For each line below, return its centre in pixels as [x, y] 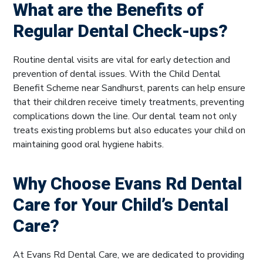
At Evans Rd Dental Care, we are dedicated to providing [129, 255]
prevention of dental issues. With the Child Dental [117, 74]
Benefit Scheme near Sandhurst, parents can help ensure [129, 88]
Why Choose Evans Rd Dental [127, 185]
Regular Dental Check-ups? [120, 32]
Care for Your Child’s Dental [121, 206]
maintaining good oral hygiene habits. [88, 145]
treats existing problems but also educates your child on [129, 131]
